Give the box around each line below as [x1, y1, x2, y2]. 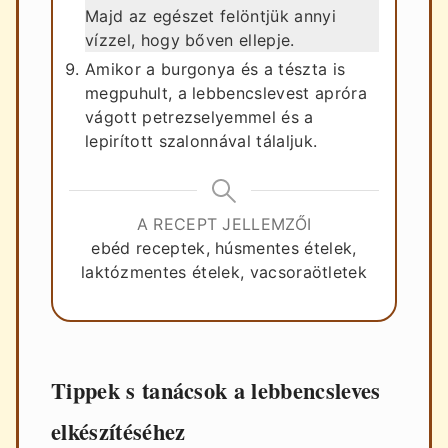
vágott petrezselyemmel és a [85, 106, 314, 127]
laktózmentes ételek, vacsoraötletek [80, 261, 368, 282]
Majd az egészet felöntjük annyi [85, 5, 336, 26]
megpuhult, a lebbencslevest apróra [85, 82, 367, 103]
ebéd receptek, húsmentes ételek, [91, 237, 357, 258]
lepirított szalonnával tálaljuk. [85, 130, 318, 151]
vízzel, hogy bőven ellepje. [85, 29, 295, 50]
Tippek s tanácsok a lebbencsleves [51, 373, 381, 407]
